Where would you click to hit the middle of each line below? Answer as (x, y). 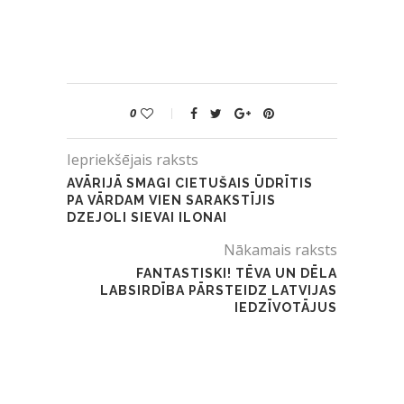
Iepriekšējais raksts (133, 159)
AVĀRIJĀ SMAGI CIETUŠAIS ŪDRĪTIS (190, 183)
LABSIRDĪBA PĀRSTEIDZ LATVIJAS (219, 290)
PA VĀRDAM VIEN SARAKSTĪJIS (171, 200)
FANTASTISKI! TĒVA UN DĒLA (237, 273)
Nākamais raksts (280, 249)
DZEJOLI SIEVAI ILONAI (147, 217)
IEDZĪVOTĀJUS (286, 307)
